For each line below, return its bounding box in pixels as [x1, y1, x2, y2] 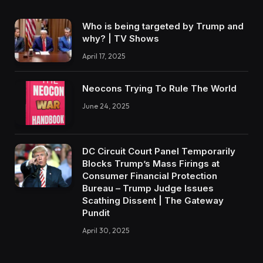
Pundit [82, 207, 110, 218]
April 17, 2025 [82, 51, 125, 60]
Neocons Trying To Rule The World [82, 83, 237, 95]
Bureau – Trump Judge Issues [82, 182, 214, 194]
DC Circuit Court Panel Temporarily [82, 145, 235, 157]
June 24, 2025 [82, 102, 129, 111]
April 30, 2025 [82, 225, 129, 235]
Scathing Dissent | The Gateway [82, 194, 224, 206]
